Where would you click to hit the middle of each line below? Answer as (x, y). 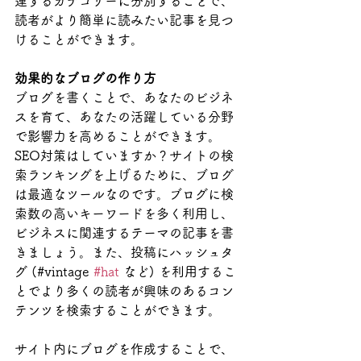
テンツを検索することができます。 (120, 311)
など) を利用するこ (178, 272)
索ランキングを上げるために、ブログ (124, 175)
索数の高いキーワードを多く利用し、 (124, 214)
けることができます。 (79, 40)
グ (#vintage (54, 272)
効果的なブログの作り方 (85, 79)
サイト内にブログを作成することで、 (124, 349)
